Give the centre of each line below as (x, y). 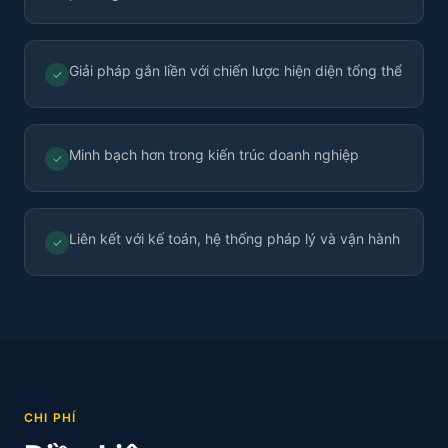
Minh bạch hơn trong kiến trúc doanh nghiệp (214, 154)
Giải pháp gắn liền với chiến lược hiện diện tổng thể (235, 70)
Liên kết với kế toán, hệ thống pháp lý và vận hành (234, 238)
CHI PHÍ (50, 417)
